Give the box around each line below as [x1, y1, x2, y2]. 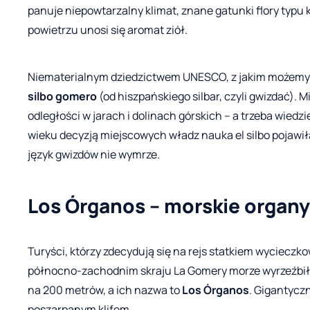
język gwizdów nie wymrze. [28, 146, 160, 162]
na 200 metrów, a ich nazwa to [28, 282, 182, 298]
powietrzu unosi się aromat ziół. [28, 21, 188, 37]
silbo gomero [28, 88, 97, 104]
